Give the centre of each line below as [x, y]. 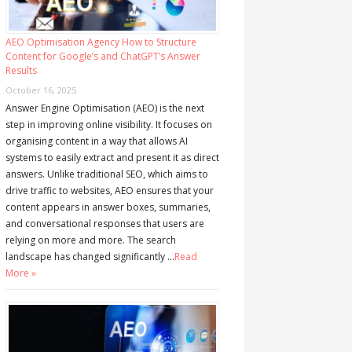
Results [21, 71]
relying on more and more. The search [90, 240]
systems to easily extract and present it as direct [112, 158]
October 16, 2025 [40, 90]
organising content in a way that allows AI [96, 141]
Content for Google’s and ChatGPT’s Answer [103, 57]
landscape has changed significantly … [90, 257]
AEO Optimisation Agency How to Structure [101, 42]
